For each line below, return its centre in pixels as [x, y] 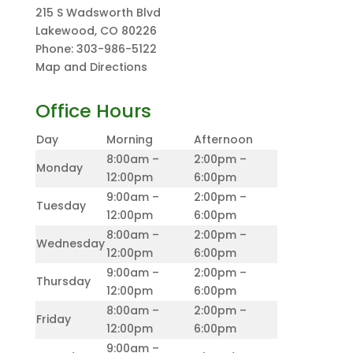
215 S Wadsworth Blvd [98, 13]
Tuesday [61, 206]
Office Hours [93, 111]
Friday [53, 319]
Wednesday [70, 243]
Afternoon [223, 139]
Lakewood [65, 31]
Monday [59, 168]
